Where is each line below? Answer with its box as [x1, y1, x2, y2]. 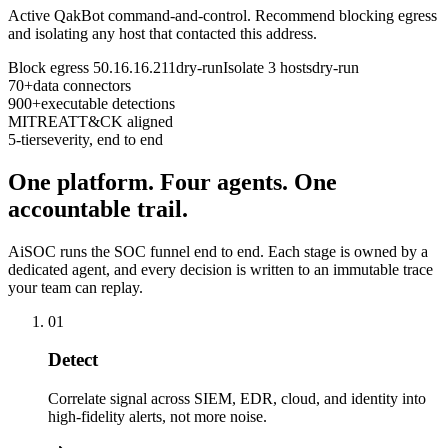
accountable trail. [8, 195, 188, 222]
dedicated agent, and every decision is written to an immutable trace [8, 260, 433, 278]
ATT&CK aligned [58, 112, 173, 130]
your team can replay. [8, 278, 143, 296]
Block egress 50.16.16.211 [8, 58, 176, 76]
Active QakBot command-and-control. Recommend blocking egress [8, 6, 437, 24]
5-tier [8, 130, 41, 148]
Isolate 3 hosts [223, 58, 312, 76]
